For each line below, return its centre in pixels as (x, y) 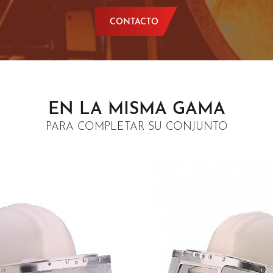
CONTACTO (134, 22)
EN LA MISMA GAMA (136, 110)
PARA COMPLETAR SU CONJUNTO (136, 127)
